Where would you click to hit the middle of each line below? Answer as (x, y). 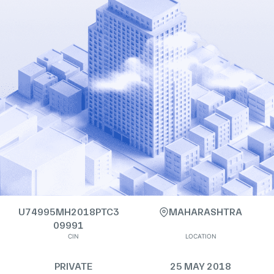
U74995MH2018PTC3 (68, 212)
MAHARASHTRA (206, 212)
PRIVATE (73, 266)
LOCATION (201, 236)
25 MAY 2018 (201, 266)
